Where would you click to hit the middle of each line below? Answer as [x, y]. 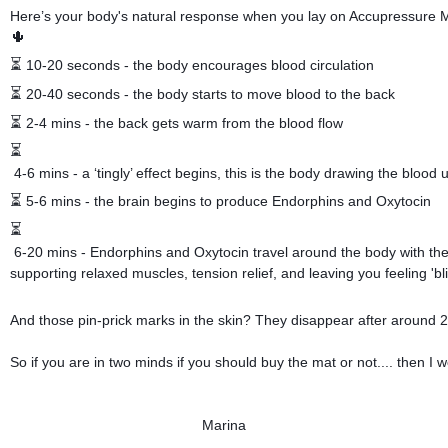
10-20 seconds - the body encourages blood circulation [200, 65]
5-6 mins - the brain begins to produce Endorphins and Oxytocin [228, 200]
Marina [224, 425]
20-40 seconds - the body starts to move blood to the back [210, 93]
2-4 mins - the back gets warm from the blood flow [184, 122]
